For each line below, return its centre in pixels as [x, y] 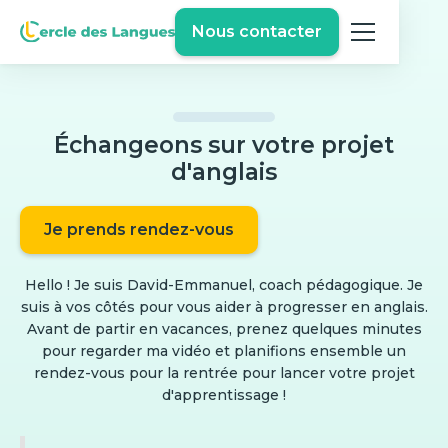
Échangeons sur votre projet [224, 145]
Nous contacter [256, 31]
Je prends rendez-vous [139, 229]
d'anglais [224, 172]
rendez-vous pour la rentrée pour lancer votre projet [224, 373]
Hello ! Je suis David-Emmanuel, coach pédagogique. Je [224, 285]
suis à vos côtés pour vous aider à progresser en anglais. [224, 307]
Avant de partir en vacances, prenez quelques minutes [224, 329]
